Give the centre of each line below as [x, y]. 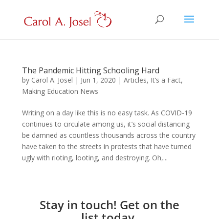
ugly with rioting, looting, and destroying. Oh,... [95, 158]
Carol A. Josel [52, 80]
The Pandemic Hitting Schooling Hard [90, 70]
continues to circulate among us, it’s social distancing [106, 124]
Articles [135, 80]
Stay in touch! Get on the [109, 205]
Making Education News [60, 91]
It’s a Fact [165, 80]
